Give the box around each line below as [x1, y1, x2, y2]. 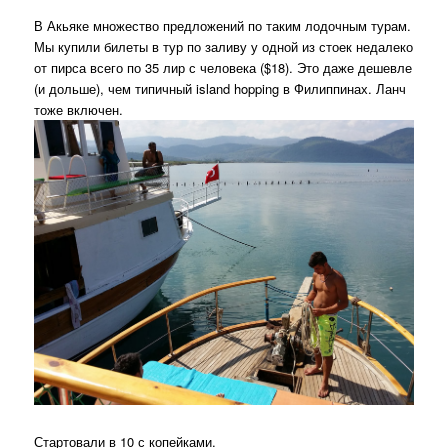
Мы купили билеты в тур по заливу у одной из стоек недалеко [34, 36, 414, 56]
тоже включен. [34, 99, 124, 119]
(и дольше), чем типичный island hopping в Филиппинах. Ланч [34, 78, 407, 98]
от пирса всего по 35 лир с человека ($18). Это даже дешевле [34, 57, 413, 77]
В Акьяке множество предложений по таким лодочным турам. [34, 15, 412, 35]
